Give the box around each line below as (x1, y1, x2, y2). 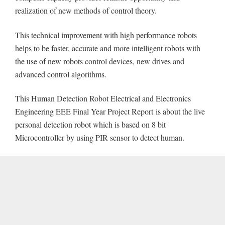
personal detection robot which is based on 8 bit (15, 119, 166, 130)
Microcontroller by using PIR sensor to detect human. (15, 132, 184, 143)
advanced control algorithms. (15, 68, 106, 79)
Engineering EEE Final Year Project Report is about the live (15, 106, 205, 117)
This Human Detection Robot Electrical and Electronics (15, 93, 191, 104)
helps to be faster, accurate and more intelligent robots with (15, 42, 200, 53)
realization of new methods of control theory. (15, 5, 157, 16)
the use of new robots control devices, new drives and (15, 55, 184, 66)
